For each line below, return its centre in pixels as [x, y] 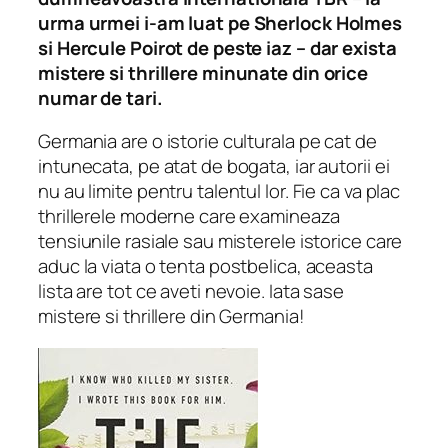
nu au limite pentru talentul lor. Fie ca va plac [219, 191]
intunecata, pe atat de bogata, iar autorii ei [214, 166]
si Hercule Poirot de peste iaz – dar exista [217, 47]
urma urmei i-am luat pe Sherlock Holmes [220, 22]
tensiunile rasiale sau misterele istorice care [220, 241]
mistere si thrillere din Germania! [171, 316]
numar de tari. [100, 97]
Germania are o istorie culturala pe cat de [207, 141]
